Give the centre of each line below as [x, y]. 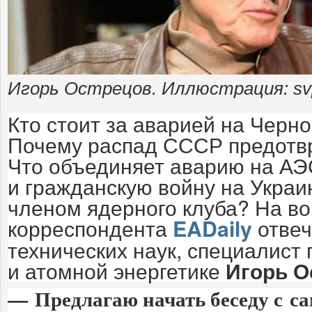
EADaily [212, 228]
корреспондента [90, 227]
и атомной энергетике [117, 270]
